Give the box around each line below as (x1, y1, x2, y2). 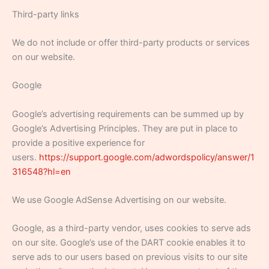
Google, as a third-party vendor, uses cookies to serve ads (12, 223, 251, 234)
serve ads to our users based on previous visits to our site (12, 252, 247, 263)
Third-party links (12, 8, 79, 20)
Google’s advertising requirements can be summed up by (12, 108, 244, 119)
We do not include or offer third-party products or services (12, 37, 250, 49)
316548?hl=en (12, 166, 71, 177)
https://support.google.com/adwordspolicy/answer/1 (39, 151, 255, 163)
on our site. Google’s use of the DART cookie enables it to (12, 237, 246, 249)
